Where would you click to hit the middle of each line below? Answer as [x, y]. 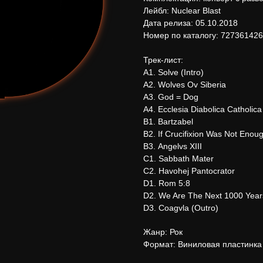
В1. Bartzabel [168, 122]
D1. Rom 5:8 [167, 183]
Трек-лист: [163, 60]
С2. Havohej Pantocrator [189, 171]
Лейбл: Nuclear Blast [182, 11]
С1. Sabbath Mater [178, 159]
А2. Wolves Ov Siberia [185, 85]
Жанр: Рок [163, 232]
